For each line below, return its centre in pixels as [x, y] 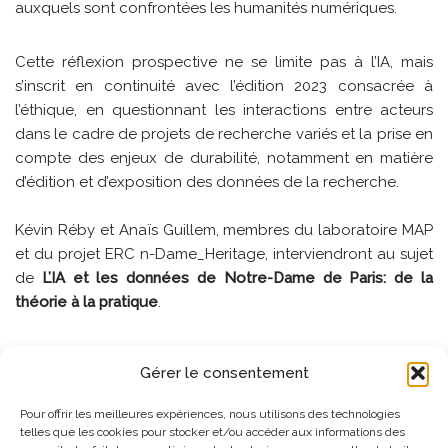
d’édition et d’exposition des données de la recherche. [207, 182]
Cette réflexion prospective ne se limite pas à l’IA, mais [224, 62]
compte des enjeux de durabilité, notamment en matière [224, 158]
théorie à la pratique [86, 302]
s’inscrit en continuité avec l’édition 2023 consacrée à [224, 86]
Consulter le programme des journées [151, 380]
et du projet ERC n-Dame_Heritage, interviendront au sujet [224, 254]
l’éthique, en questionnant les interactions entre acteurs [224, 110]
